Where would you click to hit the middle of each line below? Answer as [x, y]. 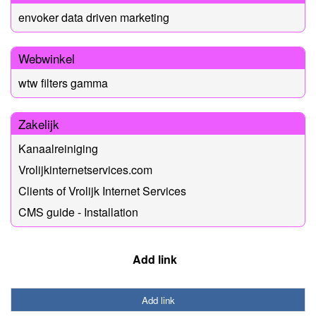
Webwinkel [47, 58]
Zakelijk [39, 123]
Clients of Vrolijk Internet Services [102, 190]
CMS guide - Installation [78, 212]
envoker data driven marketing [94, 17]
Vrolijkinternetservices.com [85, 169]
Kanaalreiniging [58, 148]
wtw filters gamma [63, 83]
